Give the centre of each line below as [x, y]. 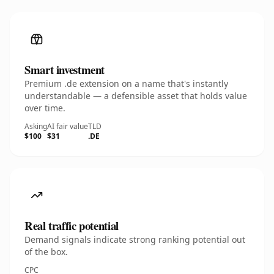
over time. [45, 108]
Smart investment [65, 69]
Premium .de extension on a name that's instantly [126, 83]
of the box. [46, 252]
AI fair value [68, 126]
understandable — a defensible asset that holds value [136, 96]
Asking [36, 126]
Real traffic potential [72, 225]
